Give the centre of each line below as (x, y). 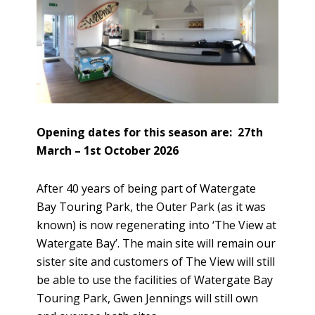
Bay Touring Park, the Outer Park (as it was (152, 206)
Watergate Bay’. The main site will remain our (156, 243)
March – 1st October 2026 (108, 150)
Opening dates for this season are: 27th (150, 132)
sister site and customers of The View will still (156, 261)
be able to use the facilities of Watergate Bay (155, 279)
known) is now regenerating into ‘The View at (157, 225)
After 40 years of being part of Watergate (147, 188)
